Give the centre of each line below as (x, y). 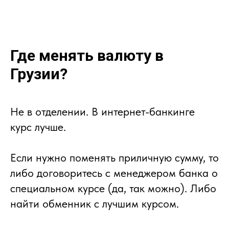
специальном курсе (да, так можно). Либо (113, 188)
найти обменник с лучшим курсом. (95, 203)
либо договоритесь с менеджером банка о (114, 173)
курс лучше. (38, 127)
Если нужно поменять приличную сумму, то (114, 157)
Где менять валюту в (87, 55)
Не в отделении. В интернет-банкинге (102, 111)
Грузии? (39, 74)
